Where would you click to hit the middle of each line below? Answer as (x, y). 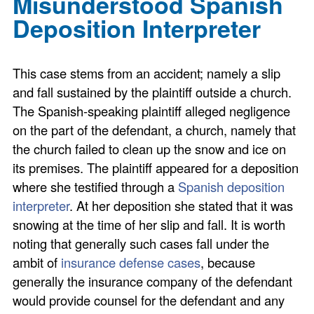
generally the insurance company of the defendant (153, 281)
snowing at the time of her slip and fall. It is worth (149, 225)
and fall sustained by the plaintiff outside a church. (152, 92)
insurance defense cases (131, 262)
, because (228, 262)
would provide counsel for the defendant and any (149, 300)
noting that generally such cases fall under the (141, 244)
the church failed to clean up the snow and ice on (150, 149)
